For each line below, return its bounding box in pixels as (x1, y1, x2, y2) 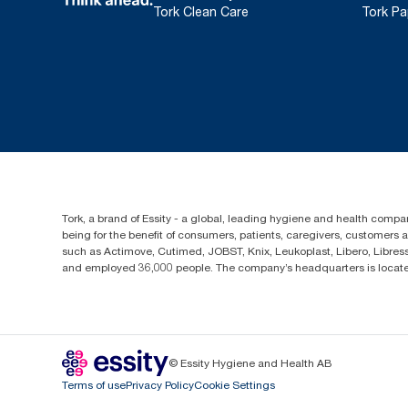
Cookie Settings (194, 378, 275, 392)
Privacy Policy (126, 378, 194, 392)
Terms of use (62, 378, 126, 392)
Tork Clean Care (153, 4, 249, 19)
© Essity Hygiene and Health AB (168, 356, 331, 370)
